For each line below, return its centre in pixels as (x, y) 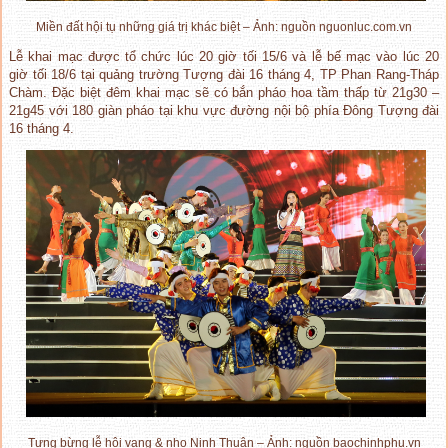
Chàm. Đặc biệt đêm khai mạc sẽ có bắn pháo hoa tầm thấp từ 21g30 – (224, 93)
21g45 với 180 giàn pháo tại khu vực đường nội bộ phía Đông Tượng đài (224, 111)
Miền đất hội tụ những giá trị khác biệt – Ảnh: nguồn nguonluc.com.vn (224, 27)
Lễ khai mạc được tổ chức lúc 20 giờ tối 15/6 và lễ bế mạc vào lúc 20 (224, 57)
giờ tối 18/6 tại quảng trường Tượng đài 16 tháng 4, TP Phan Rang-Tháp (224, 75)
